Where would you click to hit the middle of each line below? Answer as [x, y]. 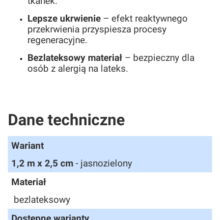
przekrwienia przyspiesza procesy [97, 30]
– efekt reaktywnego [144, 19]
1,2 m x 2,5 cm [42, 164]
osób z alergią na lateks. [78, 69]
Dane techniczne [66, 120]
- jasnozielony [103, 164]
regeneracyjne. [57, 41]
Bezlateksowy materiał [75, 58]
